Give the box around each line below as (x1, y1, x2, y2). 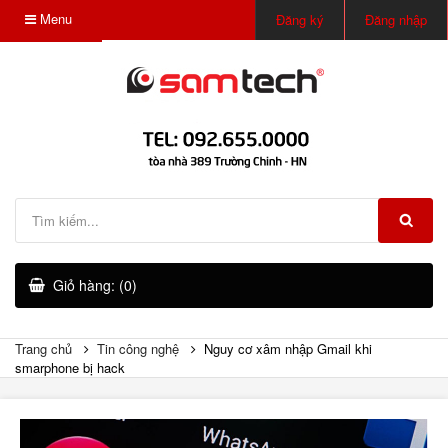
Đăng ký (276, 10, 324, 29)
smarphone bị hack (15, 358, 125, 377)
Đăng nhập (365, 10, 427, 29)
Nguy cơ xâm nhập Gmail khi (204, 339, 372, 358)
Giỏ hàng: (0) (53, 275, 137, 295)
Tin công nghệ (97, 339, 179, 358)
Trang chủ (15, 339, 72, 358)
